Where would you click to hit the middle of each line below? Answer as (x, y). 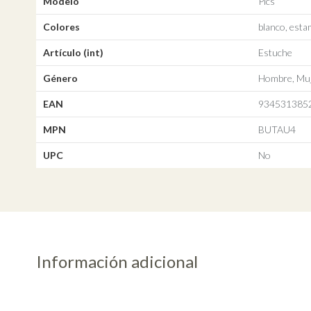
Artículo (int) (73, 53)
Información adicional (117, 262)
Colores (61, 27)
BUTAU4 (277, 130)
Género (60, 78)
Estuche (275, 53)
